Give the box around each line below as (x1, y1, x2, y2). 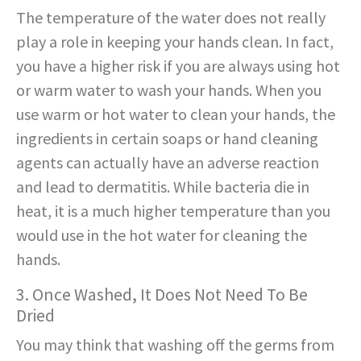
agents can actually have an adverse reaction (16, 152, 319, 173)
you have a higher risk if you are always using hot (16, 56, 340, 77)
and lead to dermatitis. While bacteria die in (16, 176, 309, 197)
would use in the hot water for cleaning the (16, 225, 307, 246)
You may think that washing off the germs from (16, 334, 334, 355)
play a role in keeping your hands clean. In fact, (16, 31, 334, 52)
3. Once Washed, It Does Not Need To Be (16, 284, 308, 306)
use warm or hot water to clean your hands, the (16, 104, 335, 125)
